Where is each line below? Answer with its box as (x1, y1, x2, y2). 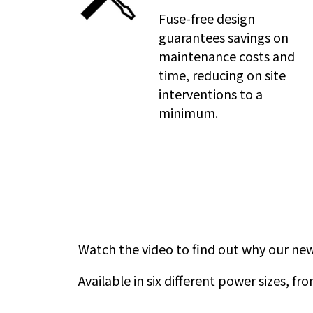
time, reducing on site (159, 66, 286, 84)
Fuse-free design (159, 9, 255, 27)
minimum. (159, 103, 218, 122)
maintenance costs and (159, 47, 295, 65)
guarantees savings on (159, 28, 289, 46)
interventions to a (159, 85, 263, 103)
